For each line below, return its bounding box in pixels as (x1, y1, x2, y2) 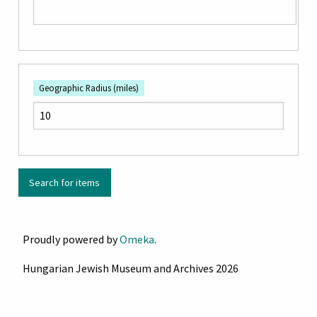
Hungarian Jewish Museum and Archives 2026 (23, 260, 238, 275)
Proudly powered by (23, 231, 120, 246)
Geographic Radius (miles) (39, 82, 139, 94)
